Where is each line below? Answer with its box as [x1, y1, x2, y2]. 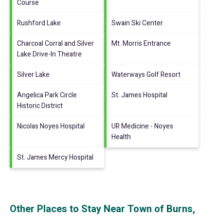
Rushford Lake [17, 18, 61, 28]
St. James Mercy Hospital [17, 152, 93, 163]
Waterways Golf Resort [111, 69, 181, 80]
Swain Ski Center [111, 18, 163, 28]
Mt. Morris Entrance [111, 38, 171, 49]
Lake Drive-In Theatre [17, 49, 82, 59]
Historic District [17, 100, 63, 111]
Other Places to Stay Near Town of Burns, [10, 201, 195, 216]
